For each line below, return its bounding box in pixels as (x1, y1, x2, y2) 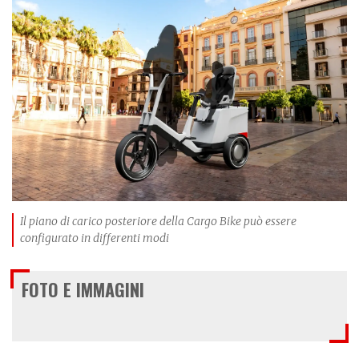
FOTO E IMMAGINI (22, 276, 144, 302)
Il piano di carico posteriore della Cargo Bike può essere (20, 214, 296, 228)
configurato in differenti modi (20, 231, 169, 245)
